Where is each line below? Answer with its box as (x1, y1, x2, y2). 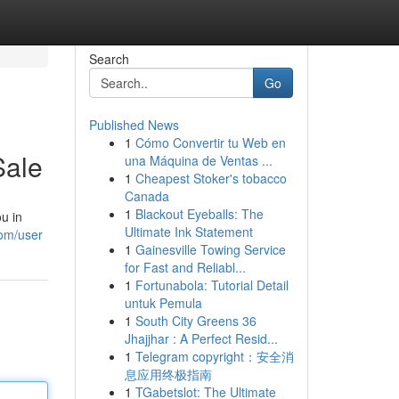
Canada (124, 187, 169, 205)
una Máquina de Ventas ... (124, 151, 273, 169)
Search (88, 50, 129, 68)
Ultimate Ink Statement (124, 223, 253, 240)
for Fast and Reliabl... (124, 258, 246, 276)
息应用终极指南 (124, 365, 212, 383)
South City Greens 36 (134, 312, 256, 330)
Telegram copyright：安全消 (134, 347, 294, 365)
